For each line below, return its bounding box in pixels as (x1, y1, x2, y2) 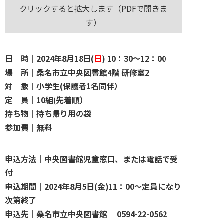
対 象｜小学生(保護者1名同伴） (5, 80, 122, 92)
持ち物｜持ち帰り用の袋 (5, 108, 91, 119)
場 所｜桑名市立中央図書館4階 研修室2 (5, 66, 149, 78)
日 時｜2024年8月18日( (5, 53, 94, 64)
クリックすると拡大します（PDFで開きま (19, 2, 167, 14)
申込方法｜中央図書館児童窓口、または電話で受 (5, 153, 178, 165)
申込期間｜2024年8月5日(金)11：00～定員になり (5, 180, 181, 192)
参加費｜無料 (5, 121, 52, 133)
